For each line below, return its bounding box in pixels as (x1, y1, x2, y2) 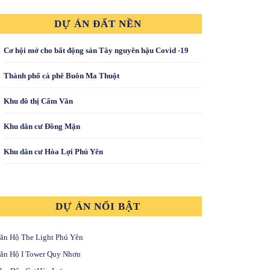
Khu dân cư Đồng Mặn (3, 122, 80, 131)
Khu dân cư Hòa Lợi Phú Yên (3, 147, 103, 157)
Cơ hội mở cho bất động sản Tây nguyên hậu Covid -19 (3, 46, 189, 55)
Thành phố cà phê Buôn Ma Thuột (3, 71, 119, 81)
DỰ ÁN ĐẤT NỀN (54, 18, 142, 30)
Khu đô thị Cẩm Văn (3, 96, 73, 106)
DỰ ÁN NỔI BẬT (55, 201, 141, 213)
